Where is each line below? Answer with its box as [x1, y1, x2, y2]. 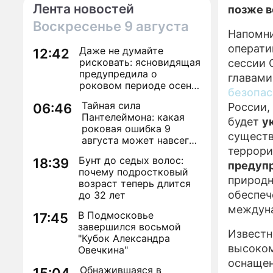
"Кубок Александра [78, 232, 170, 244]
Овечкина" [78, 244, 128, 256]
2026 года [79, 91, 129, 103]
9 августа [124, 18, 189, 34]
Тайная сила [82, 99, 141, 112]
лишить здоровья [82, 146, 166, 158]
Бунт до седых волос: [79, 154, 183, 166]
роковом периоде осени [79, 79, 197, 91]
